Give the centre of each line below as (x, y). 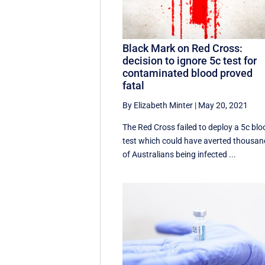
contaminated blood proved (188, 73)
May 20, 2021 (223, 106)
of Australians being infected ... (180, 155)
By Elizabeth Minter (158, 106)
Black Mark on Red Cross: (183, 49)
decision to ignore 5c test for (190, 61)
